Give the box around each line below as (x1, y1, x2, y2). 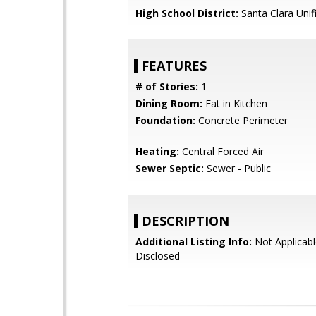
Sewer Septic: (135, 162, 204, 175)
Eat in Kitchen (202, 97, 267, 110)
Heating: (135, 145, 179, 158)
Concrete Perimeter (195, 114, 288, 127)
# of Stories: (135, 80, 198, 93)
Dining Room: (135, 97, 202, 110)
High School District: (135, 6, 238, 20)
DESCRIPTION (142, 212, 229, 229)
